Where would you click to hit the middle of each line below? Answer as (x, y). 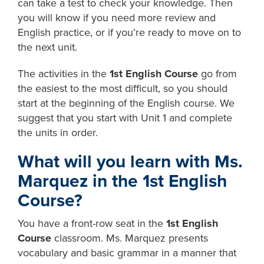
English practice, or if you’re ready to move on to (130, 33)
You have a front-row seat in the (92, 224)
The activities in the (64, 74)
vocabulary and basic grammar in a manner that (127, 253)
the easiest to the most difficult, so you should (123, 89)
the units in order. (58, 133)
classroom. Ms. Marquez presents (130, 238)
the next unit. (48, 47)
